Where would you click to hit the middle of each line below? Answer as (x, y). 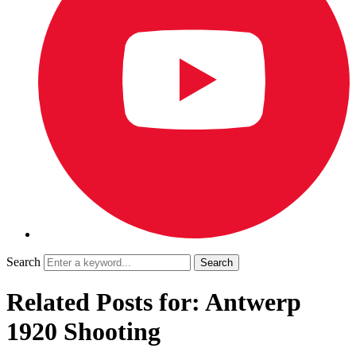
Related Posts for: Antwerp (154, 302)
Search (23, 262)
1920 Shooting (83, 332)
